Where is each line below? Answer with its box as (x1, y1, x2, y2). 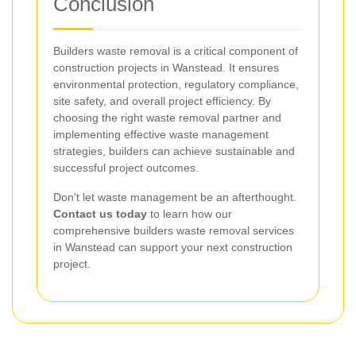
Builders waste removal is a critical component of (53, 44, 298, 57)
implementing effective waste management (53, 127, 269, 141)
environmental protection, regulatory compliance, (53, 77, 299, 91)
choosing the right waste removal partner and (53, 110, 281, 124)
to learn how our (147, 207, 232, 220)
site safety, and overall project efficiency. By (53, 94, 271, 107)
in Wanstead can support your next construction (53, 240, 292, 253)
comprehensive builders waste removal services (53, 223, 294, 237)
